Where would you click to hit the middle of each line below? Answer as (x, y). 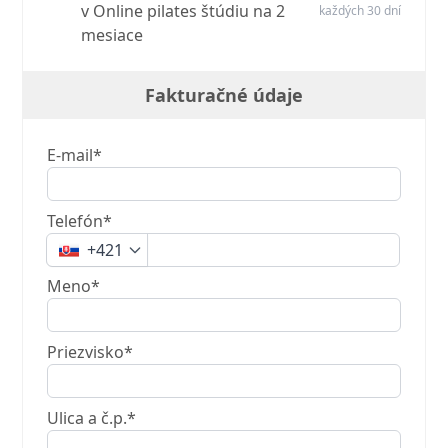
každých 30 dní (359, 11)
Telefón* (80, 221)
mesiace (112, 35)
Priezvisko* (90, 352)
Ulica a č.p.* (92, 418)
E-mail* (75, 155)
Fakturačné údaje (224, 95)
